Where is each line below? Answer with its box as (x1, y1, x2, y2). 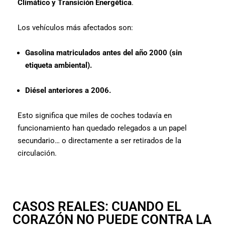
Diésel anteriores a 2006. (25, 85, 111, 95)
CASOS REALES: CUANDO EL (13, 198, 181, 214)
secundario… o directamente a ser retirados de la (18, 136, 181, 145)
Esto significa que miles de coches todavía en (18, 110, 172, 120)
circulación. (18, 148, 57, 158)
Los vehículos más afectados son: (18, 23, 133, 32)
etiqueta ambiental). (25, 60, 92, 70)
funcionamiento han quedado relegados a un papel (18, 123, 187, 133)
